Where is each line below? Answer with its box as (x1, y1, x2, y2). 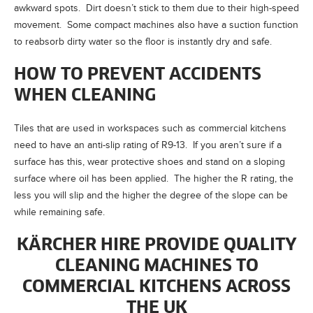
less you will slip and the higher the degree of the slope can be (14, 189, 288, 201)
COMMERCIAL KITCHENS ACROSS (22, 278, 291, 296)
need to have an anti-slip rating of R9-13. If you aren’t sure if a (14, 139, 282, 150)
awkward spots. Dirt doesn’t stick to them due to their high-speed (14, 2, 299, 13)
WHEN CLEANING (14, 87, 156, 104)
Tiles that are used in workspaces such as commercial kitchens (14, 122, 286, 133)
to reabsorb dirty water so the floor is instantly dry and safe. (14, 36, 272, 47)
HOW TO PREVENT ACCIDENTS (14, 66, 261, 83)
